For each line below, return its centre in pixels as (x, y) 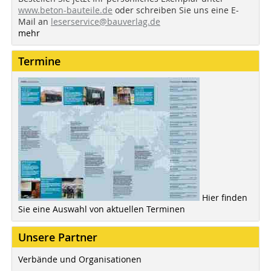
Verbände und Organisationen (80, 260)
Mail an (34, 22)
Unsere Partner (58, 237)
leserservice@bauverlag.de (106, 22)
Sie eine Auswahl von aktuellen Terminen (102, 209)
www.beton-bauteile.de (65, 10)
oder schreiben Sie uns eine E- (176, 10)
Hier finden (225, 198)
